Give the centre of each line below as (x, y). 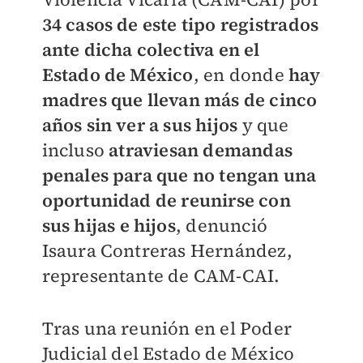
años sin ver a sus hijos (142, 125)
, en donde (241, 75)
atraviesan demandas (201, 150)
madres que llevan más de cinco (179, 100)
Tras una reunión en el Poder (167, 328)
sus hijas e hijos (109, 225)
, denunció (221, 225)
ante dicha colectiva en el (151, 49)
